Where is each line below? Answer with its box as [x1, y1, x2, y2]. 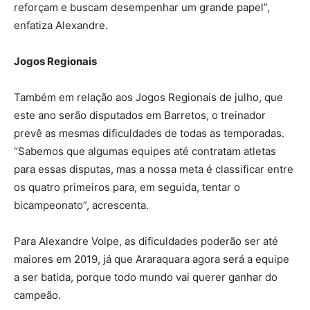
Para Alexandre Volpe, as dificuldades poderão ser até [14, 235, 278, 248]
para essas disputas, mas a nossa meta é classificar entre [14, 163, 293, 176]
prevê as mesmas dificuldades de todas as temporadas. [14, 127, 284, 140]
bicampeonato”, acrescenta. [14, 199, 149, 212]
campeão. [14, 289, 61, 302]
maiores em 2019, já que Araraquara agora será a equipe [14, 253, 289, 266]
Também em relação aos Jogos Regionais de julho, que [14, 91, 283, 104]
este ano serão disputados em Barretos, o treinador [14, 109, 266, 122]
